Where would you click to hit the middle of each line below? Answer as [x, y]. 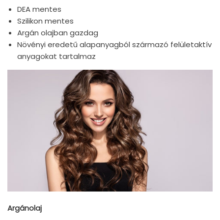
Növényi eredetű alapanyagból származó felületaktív [114, 45]
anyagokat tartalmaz [56, 56]
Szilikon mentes [45, 21]
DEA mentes [39, 9]
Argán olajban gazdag [58, 33]
